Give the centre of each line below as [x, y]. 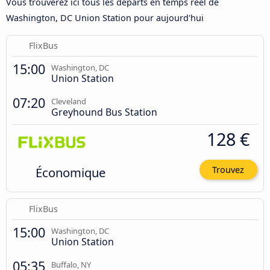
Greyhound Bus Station [104, 112]
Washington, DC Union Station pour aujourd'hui [105, 18]
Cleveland [69, 101]
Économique [70, 172]
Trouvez [228, 169]
